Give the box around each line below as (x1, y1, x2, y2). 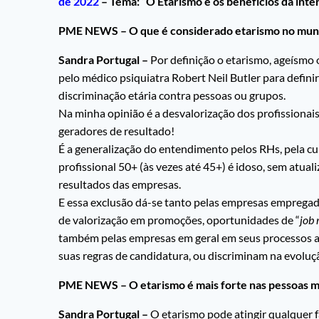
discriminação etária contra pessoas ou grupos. (58, 88, 286, 103)
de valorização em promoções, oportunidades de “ (58, 213, 300, 227)
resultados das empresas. (58, 177, 181, 192)
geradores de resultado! (58, 124, 174, 138)
